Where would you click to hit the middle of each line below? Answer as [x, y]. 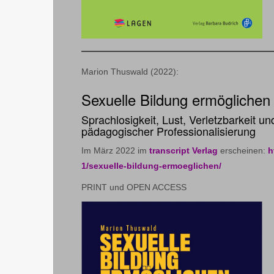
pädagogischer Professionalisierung [168, 131]
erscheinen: [243, 150]
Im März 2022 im [115, 150]
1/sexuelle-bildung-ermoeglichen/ [151, 165]
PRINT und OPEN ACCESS [134, 187]
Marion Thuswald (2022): [130, 71]
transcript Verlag [183, 150]
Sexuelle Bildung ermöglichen [176, 99]
